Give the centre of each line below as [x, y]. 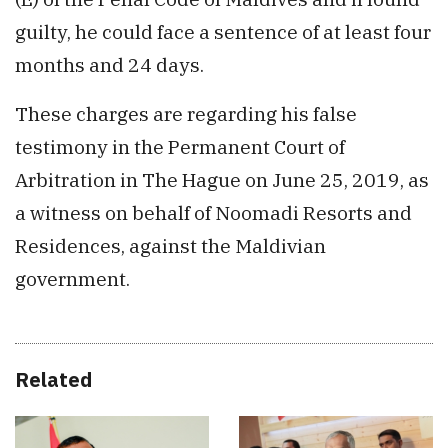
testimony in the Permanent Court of [180, 146]
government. [72, 278]
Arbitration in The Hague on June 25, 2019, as [222, 179]
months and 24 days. [109, 64]
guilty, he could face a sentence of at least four [223, 31]
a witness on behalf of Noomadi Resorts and [213, 212]
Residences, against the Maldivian [170, 245]
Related [53, 379]
